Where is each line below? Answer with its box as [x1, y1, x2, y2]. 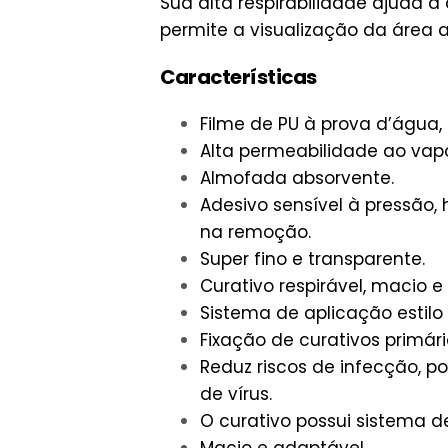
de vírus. [200, 382, 272, 407]
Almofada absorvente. [200, 166, 394, 191]
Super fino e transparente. [200, 247, 425, 272]
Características [160, 63, 317, 92]
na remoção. [200, 220, 311, 245]
